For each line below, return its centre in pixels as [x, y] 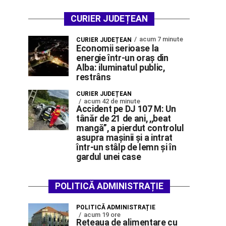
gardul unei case [109, 157]
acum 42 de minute [112, 101]
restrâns [94, 77]
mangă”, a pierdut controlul [130, 128]
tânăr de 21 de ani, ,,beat [124, 119]
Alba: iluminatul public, [121, 68]
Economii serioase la [118, 48]
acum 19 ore [102, 215]
